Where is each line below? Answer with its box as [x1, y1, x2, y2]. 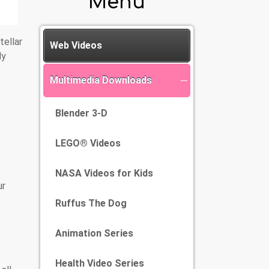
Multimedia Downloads [50, 74, 152, 86]
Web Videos [50, 40, 102, 51]
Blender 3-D [55, 107, 107, 119]
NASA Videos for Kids [55, 168, 153, 179]
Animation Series [55, 228, 133, 239]
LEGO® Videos [55, 138, 121, 149]
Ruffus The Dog [55, 198, 127, 209]
